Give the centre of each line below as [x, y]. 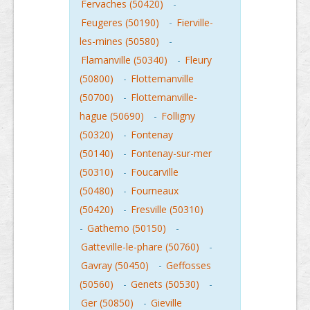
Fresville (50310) [167, 209]
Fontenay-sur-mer [171, 153]
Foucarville [155, 172]
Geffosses [189, 265]
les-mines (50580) [119, 41]
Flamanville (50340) [124, 60]
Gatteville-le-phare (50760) [140, 247]
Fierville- [195, 22]
